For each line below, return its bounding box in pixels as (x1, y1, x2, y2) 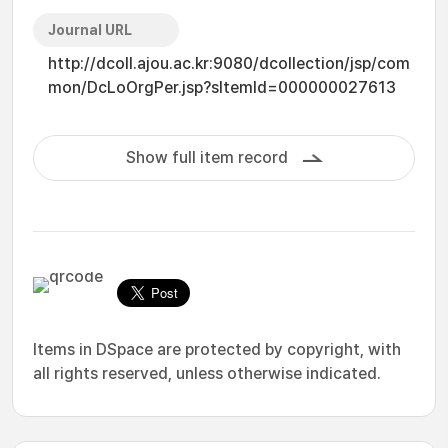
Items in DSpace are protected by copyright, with (33, 340, 401, 359)
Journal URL (48, 22, 132, 38)
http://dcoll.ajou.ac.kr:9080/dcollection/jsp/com (48, 54, 410, 73)
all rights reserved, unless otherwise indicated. (33, 364, 381, 383)
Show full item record (125, 148, 288, 167)
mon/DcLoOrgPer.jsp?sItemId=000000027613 (48, 78, 396, 97)
